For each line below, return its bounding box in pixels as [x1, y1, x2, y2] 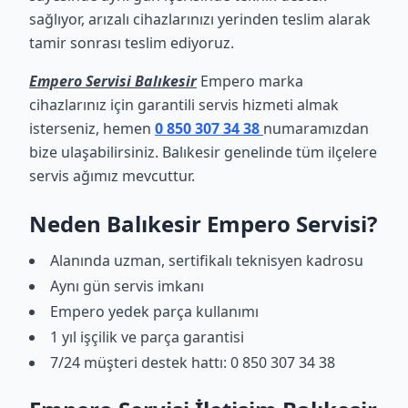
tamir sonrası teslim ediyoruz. [29, 33, 234, 53]
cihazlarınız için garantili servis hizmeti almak [29, 95, 339, 115]
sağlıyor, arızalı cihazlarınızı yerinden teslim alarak [29, 9, 371, 29]
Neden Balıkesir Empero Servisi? [29, 209, 377, 239]
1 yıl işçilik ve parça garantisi [50, 327, 244, 347]
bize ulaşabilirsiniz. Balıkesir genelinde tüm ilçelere [29, 142, 377, 162]
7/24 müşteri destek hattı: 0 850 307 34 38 [50, 352, 335, 372]
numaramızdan [263, 118, 369, 138]
